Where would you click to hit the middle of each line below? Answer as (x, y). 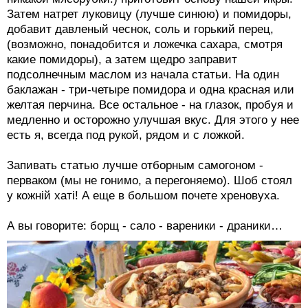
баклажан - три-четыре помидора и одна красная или (151, 90)
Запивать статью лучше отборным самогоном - (135, 166)
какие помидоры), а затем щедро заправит (122, 60)
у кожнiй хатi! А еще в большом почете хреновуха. (143, 196)
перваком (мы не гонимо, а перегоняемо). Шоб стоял (150, 181)
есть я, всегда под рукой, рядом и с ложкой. (126, 135)
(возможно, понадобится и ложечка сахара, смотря (145, 45)
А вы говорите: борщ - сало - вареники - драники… (145, 226)
